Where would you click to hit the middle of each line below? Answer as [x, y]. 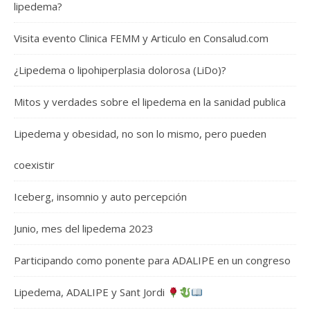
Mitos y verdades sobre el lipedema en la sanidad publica [150, 102]
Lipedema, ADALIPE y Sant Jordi [91, 292]
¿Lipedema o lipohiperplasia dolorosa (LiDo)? [120, 70]
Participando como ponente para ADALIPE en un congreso [152, 261]
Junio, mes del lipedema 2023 [84, 229]
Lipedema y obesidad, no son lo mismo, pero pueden [140, 134]
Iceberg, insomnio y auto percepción [100, 197]
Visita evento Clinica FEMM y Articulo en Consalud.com [141, 38]
